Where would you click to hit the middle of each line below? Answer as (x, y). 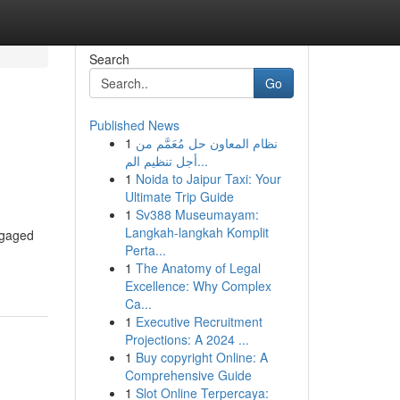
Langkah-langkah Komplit (196, 232)
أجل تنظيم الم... (202, 161)
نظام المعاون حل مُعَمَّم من (206, 143)
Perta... (145, 250)
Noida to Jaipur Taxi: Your (208, 179)
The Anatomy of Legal (198, 268)
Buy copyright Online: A (201, 357)
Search (109, 59)
